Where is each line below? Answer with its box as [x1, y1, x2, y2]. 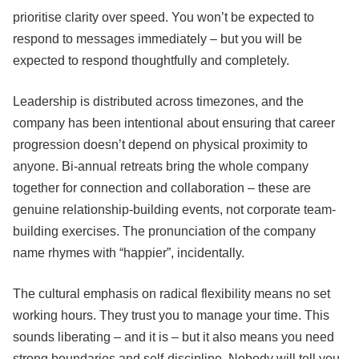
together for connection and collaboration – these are [13, 181, 311, 196]
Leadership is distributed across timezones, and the [13, 95, 304, 109]
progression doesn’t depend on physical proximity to [13, 138, 308, 152]
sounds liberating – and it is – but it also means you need [13, 330, 334, 345]
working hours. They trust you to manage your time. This [13, 309, 329, 323]
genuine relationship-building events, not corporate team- [13, 203, 336, 217]
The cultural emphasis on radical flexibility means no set [13, 287, 330, 301]
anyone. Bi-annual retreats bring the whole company [13, 159, 309, 174]
